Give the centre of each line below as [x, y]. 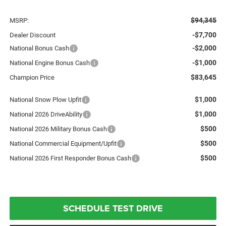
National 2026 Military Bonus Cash [58, 129]
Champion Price [32, 77]
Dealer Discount [32, 35]
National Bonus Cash [39, 48]
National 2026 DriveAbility [46, 114]
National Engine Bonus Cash [49, 63]
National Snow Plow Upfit [45, 99]
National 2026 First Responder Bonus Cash [70, 158]
